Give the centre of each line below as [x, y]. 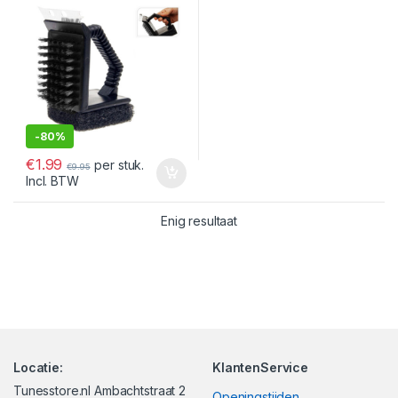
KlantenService [261, 367]
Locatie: [38, 367]
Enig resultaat [199, 220]
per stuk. [119, 165]
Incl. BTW [52, 181]
